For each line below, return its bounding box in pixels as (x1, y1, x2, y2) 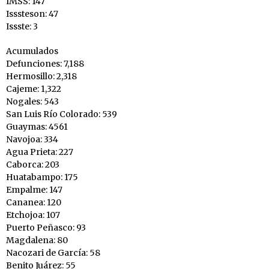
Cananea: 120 (6, 197, 61, 208)
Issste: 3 (6, 21, 38, 32)
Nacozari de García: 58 (6, 247, 100, 259)
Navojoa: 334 (6, 134, 58, 145)
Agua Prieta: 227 (6, 147, 73, 158)
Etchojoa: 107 (6, 210, 60, 221)
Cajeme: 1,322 (6, 83, 61, 95)
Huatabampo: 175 (6, 172, 78, 183)
